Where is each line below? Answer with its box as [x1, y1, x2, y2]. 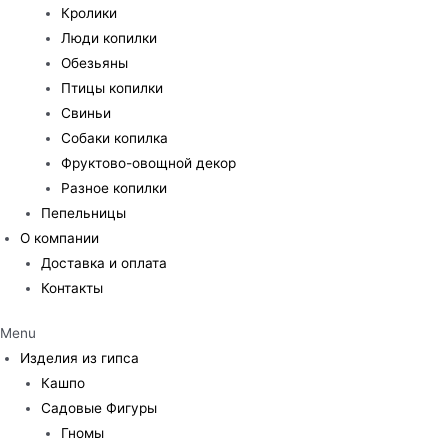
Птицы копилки [61, 79, 164, 96]
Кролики [61, 4, 118, 21]
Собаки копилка [61, 129, 169, 146]
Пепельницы [40, 204, 126, 221]
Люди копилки [61, 29, 158, 46]
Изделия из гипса [20, 350, 139, 367]
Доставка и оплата [40, 254, 167, 271]
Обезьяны [61, 54, 129, 71]
